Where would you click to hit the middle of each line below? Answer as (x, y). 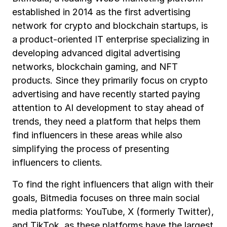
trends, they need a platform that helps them (106, 122)
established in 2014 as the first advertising (101, 12)
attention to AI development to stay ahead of (108, 108)
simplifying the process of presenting (91, 149)
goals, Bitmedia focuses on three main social (106, 198)
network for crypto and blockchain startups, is (110, 26)
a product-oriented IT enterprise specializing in (111, 40)
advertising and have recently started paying (106, 94)
